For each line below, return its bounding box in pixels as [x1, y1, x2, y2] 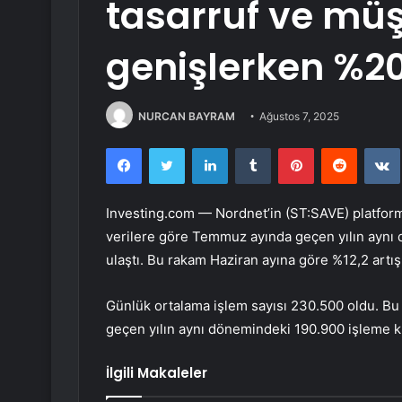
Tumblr [270, 140, 308, 155]
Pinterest [313, 140, 364, 155]
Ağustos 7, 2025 [259, 109, 339, 123]
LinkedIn [227, 140, 274, 155]
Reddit [356, 140, 392, 155]
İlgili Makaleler [106, 363, 207, 383]
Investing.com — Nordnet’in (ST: [106, 205, 310, 223]
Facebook [141, 140, 196, 155]
